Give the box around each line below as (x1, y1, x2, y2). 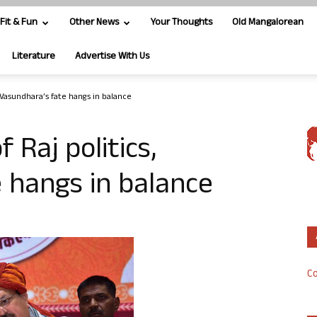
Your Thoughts (151, 15, 212, 31)
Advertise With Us (75, 49, 149, 65)
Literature (12, 49, 55, 65)
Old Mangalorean (232, 15, 304, 31)
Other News (69, 15, 119, 31)
